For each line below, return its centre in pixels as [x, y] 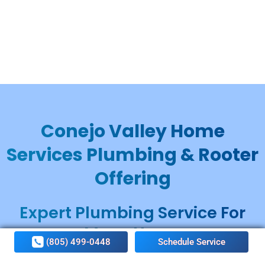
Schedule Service [192, 242]
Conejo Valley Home [132, 131]
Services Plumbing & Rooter [132, 155]
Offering [132, 179]
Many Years [132, 233]
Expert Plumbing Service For [132, 213]
